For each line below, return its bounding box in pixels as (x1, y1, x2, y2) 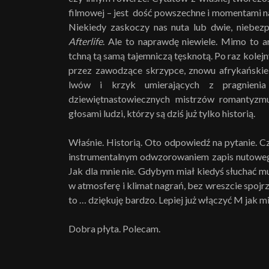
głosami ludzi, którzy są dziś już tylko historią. (68, 107, 255, 119)
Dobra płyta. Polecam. (68, 223, 160, 234)
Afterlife (68, 35, 103, 47)
